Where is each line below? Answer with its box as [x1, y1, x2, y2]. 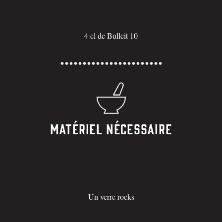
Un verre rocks [88, 191, 134, 202]
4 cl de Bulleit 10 [84, 30, 138, 41]
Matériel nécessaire [50, 123, 172, 136]
